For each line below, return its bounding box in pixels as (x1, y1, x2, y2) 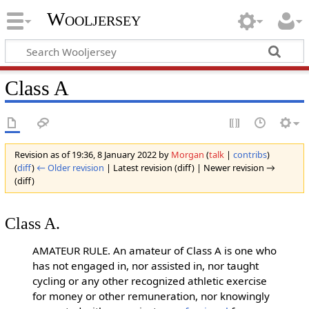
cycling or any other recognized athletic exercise (32, 274, 267, 288)
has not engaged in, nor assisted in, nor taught (32, 259, 259, 273)
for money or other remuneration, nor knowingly (32, 289, 270, 303)
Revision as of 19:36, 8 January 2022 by (14, 148, 171, 161)
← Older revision (36, 161, 104, 175)
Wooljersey (46, 8, 141, 30)
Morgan (170, 148, 204, 161)
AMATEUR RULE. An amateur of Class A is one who (32, 243, 277, 258)
